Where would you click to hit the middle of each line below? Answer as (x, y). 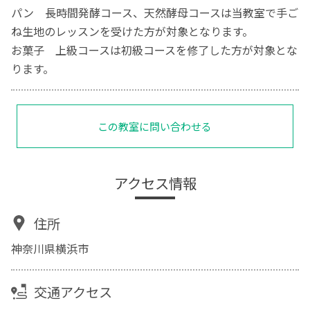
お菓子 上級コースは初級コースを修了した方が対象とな (155, 49)
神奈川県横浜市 (50, 249)
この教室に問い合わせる (155, 126)
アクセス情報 (155, 182)
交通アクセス (73, 292)
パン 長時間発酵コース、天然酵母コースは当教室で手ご (155, 12)
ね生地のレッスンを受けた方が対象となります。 (133, 31)
